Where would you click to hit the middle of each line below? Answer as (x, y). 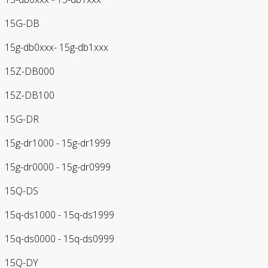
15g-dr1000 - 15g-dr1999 (58, 143)
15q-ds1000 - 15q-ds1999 (60, 215)
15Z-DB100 (30, 95)
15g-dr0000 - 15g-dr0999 (58, 167)
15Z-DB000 (30, 71)
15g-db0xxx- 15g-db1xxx (57, 47)
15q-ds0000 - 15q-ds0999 (60, 239)
